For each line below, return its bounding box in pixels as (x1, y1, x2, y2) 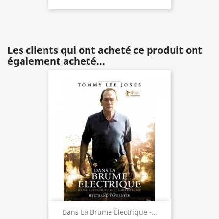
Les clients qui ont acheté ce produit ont (7, 44, 202, 57)
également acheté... (7, 54, 105, 67)
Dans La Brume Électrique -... (62, 207, 157, 217)
